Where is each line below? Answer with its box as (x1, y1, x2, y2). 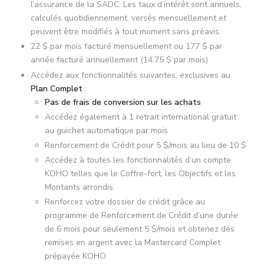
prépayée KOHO (45, 250, 106, 262)
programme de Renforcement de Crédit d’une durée (45, 209, 238, 221)
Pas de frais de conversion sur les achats (45, 96, 201, 108)
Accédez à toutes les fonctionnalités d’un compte (45, 154, 231, 166)
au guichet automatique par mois (45, 124, 168, 136)
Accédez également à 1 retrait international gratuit (45, 111, 236, 123)
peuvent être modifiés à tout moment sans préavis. (31, 26, 221, 38)
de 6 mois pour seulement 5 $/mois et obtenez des (45, 223, 235, 235)
